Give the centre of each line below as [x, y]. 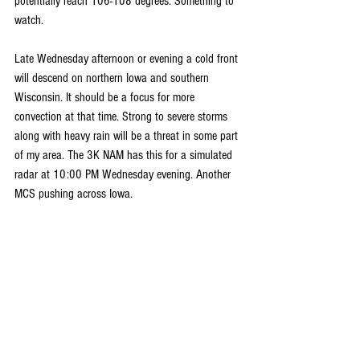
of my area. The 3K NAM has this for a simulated [125, 155]
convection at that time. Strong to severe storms [123, 117]
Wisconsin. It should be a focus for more [106, 97]
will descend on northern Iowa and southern [113, 78]
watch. [29, 20]
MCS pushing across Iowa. [74, 194]
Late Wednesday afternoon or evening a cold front [128, 59]
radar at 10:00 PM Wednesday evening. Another [124, 174]
